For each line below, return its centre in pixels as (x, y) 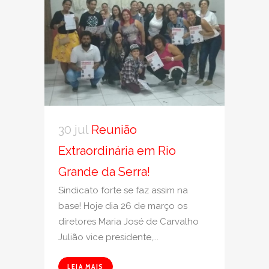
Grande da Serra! (104, 171)
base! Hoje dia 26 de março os (123, 206)
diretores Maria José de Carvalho (128, 221)
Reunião (114, 129)
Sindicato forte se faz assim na (123, 190)
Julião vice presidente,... (108, 237)
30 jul (73, 129)
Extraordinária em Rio (117, 150)
